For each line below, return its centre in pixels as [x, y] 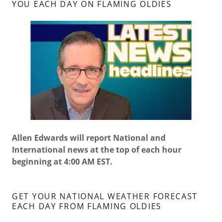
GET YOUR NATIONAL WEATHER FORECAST [105, 196]
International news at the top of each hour [97, 150]
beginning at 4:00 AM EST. [62, 162]
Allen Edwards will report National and [89, 138]
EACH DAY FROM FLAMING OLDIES [87, 206]
